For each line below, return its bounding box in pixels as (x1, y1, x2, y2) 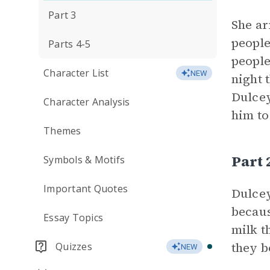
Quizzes (55, 240, 92, 253)
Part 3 (48, 8, 77, 22)
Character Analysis (43, 95, 130, 108)
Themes (43, 124, 81, 137)
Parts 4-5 (48, 37, 91, 51)
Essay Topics (43, 211, 103, 224)
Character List (43, 66, 109, 80)
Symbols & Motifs (43, 153, 125, 166)
